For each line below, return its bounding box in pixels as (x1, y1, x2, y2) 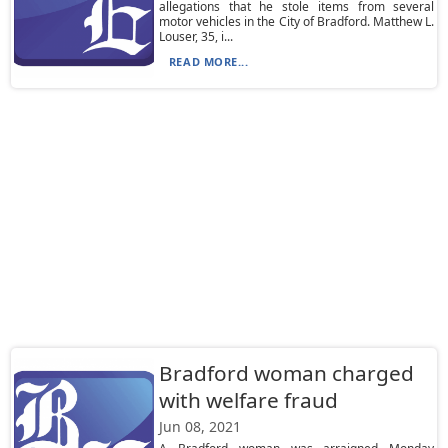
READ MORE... (168, 54, 249, 69)
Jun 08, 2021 (158, 417, 241, 436)
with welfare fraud (158, 386, 338, 414)
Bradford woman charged (158, 359, 414, 387)
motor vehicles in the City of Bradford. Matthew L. (158, 13, 435, 30)
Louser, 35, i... (158, 28, 233, 45)
